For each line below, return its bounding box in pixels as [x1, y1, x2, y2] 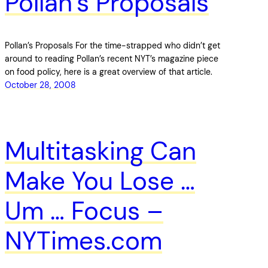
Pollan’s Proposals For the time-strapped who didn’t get [5, 40, 220, 51]
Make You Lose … [5, 164, 195, 197]
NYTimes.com [5, 224, 162, 257]
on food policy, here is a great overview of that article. [5, 66, 212, 78]
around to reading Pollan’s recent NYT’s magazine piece [5, 53, 218, 65]
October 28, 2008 [5, 80, 76, 91]
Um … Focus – [5, 194, 163, 227]
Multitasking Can [5, 134, 196, 167]
